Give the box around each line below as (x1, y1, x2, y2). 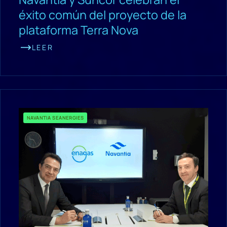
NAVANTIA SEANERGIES (27, 114, 84, 121)
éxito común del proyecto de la (18, 6, 186, 23)
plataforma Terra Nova (18, 21, 138, 38)
